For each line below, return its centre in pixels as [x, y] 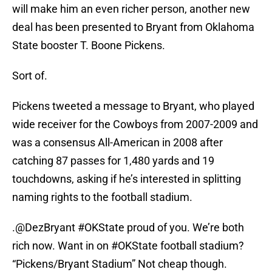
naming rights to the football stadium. [102, 197]
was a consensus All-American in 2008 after [117, 143]
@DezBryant [45, 228]
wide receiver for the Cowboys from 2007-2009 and [135, 124]
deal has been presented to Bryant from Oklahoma [133, 27]
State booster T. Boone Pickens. [89, 46]
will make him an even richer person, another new [131, 9]
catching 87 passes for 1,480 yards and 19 [113, 161]
